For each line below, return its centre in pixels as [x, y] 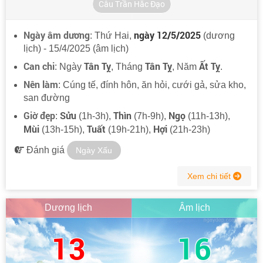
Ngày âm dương [57, 35]
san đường [47, 97]
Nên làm [41, 84]
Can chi [39, 66]
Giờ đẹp [39, 115]
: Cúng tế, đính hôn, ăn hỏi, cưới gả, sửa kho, [152, 85]
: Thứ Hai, [112, 35]
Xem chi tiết [210, 176]
